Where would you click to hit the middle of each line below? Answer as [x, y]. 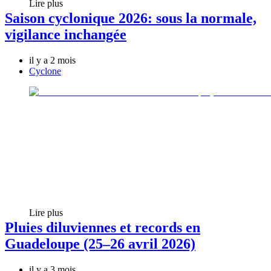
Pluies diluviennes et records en [103, 227]
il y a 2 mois [52, 60]
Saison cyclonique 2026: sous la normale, [131, 18]
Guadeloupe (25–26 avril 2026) [100, 243]
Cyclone [45, 71]
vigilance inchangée [66, 34]
